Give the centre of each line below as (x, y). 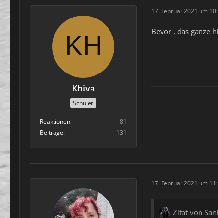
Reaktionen (55, 121)
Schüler (83, 103)
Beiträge (52, 132)
